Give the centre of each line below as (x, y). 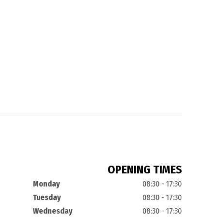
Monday (46, 184)
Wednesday (53, 211)
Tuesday (47, 197)
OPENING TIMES (145, 170)
